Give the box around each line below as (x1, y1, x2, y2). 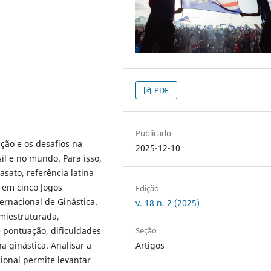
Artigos (135, 239, 165, 251)
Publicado (135, 127, 172, 139)
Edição (135, 182, 160, 194)
